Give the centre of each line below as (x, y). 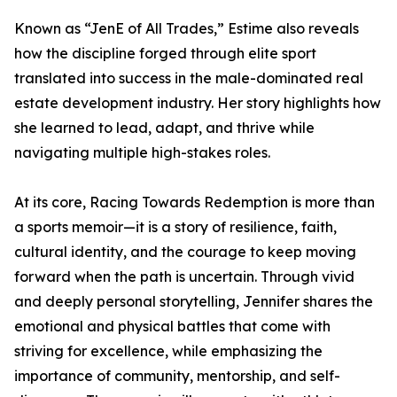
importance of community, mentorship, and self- (177, 376)
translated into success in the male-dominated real (189, 78)
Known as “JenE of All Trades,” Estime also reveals (187, 29)
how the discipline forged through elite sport (165, 54)
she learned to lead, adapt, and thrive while (164, 128)
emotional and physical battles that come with (172, 327)
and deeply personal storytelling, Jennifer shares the (194, 302)
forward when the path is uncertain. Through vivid (184, 277)
